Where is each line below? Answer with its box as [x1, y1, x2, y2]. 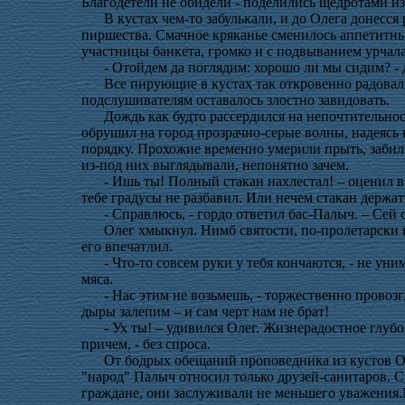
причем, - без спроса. [81, 336, 214, 352]
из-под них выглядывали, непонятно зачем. [81, 157, 349, 173]
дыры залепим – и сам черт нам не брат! [81, 304, 329, 319]
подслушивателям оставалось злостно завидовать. [81, 92, 390, 108]
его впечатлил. [81, 239, 173, 254]
